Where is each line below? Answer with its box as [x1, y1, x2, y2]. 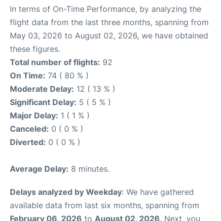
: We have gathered [122, 186, 194, 197]
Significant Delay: [10, 97, 76, 107]
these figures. [10, 43, 60, 54]
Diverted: [10, 137, 46, 147]
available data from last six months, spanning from [10, 200, 199, 210]
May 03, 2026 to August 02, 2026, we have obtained [10, 30, 208, 40]
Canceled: [10, 123, 49, 134]
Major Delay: [10, 110, 58, 120]
